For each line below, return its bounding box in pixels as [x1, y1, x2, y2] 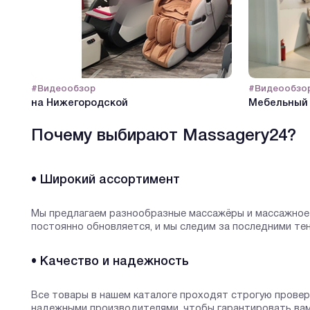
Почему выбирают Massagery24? [30, 128, 296, 144]
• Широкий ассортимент [30, 174, 180, 185]
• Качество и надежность [30, 255, 189, 267]
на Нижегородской [30, 99, 128, 109]
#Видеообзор [30, 85, 95, 93]
